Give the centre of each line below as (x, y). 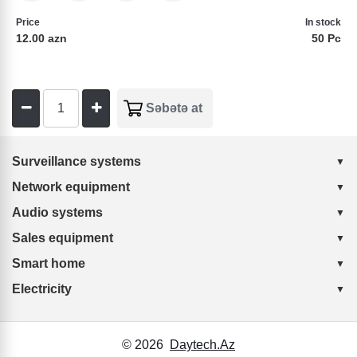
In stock (323, 22)
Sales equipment (63, 238)
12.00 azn (41, 38)
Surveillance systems (76, 161)
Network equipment (71, 187)
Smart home (49, 263)
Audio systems (57, 212)
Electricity (42, 289)
